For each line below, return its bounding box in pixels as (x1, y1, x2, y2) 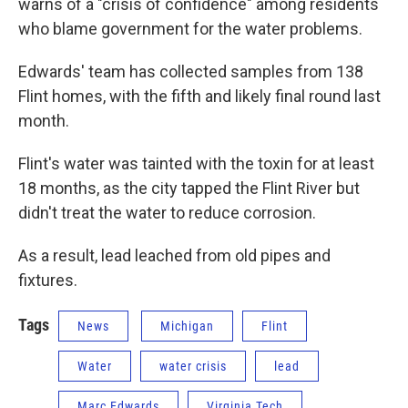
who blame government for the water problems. (18, 19, 362, 38)
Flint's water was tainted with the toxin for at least (18, 154, 374, 173)
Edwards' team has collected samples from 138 (18, 62, 363, 81)
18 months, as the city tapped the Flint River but (18, 178, 360, 198)
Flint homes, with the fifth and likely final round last (18, 87, 381, 106)
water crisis (159, 359, 227, 373)
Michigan (160, 319, 214, 333)
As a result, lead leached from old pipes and (18, 246, 331, 265)
